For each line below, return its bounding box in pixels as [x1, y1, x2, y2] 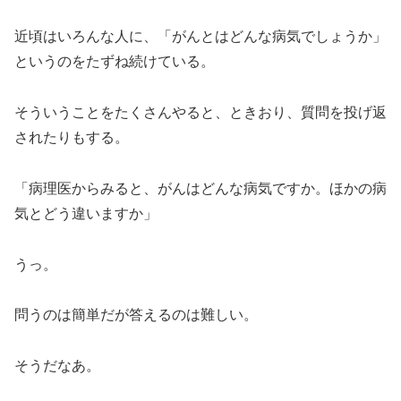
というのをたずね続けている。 [14, 54, 215, 70]
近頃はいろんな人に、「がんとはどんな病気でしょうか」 [14, 29, 387, 45]
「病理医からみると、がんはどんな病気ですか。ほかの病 [14, 180, 387, 196]
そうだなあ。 [14, 358, 100, 374]
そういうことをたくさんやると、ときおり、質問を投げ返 [14, 105, 387, 121]
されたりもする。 [14, 130, 129, 146]
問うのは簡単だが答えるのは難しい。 [14, 307, 258, 323]
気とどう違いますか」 [14, 205, 158, 221]
